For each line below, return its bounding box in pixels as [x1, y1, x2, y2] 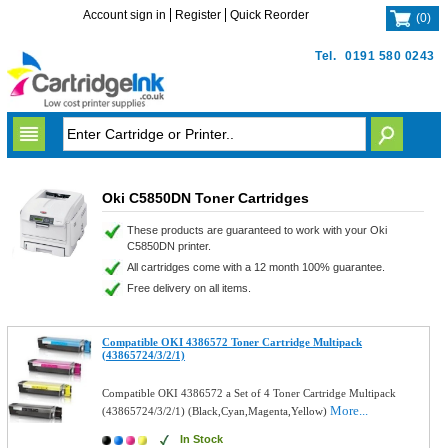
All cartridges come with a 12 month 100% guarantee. [126, 261, 385, 273]
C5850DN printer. [126, 240, 211, 252]
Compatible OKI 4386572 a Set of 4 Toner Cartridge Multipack [102, 387, 397, 399]
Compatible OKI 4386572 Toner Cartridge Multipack [102, 336, 363, 348]
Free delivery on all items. [126, 282, 251, 294]
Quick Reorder [230, 8, 310, 22]
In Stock [180, 433, 224, 445]
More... [330, 403, 369, 418]
